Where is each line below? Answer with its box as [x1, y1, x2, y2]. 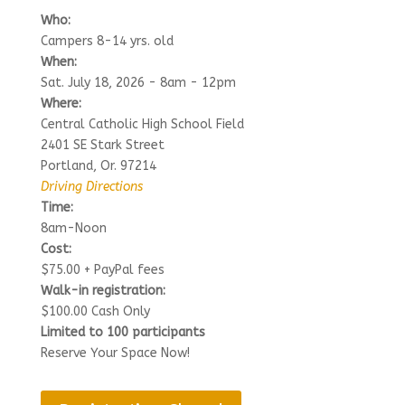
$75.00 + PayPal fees [40, 262, 165, 278]
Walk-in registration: [40, 283, 165, 298]
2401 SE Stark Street [40, 137, 165, 153]
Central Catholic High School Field [40, 117, 244, 132]
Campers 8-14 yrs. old [40, 33, 174, 49]
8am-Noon [40, 221, 107, 236]
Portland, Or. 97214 [40, 158, 156, 174]
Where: [40, 96, 81, 111]
